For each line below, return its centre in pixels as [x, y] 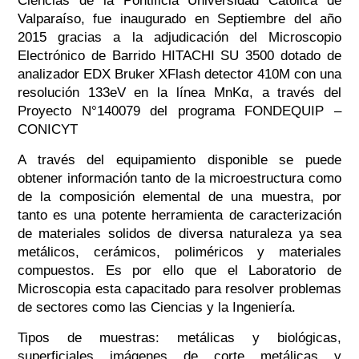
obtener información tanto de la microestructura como [179, 179]
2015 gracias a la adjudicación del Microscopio [179, 38]
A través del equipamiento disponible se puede [179, 160]
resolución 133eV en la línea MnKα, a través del [179, 93]
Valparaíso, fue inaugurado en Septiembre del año [179, 19]
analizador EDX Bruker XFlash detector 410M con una [179, 75]
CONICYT [47, 130]
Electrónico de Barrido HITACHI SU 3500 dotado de [179, 56]
